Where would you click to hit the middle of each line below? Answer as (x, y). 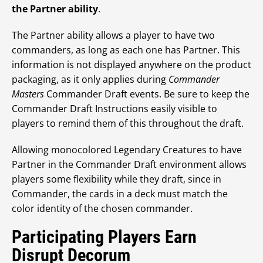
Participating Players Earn (104, 237)
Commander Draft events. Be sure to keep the (147, 94)
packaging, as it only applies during (90, 80)
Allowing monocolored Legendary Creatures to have (127, 150)
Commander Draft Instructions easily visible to (114, 109)
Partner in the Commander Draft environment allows (129, 165)
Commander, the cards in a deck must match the (120, 194)
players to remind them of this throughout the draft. (128, 124)
